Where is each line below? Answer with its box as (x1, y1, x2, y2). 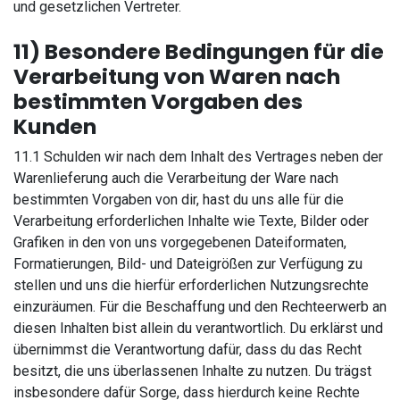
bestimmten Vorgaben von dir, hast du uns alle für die (13, 191, 344, 208)
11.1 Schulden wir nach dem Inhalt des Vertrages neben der (13, 148, 383, 165)
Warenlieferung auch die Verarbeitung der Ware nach (13, 170, 338, 187)
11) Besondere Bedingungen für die (13, 37, 384, 66)
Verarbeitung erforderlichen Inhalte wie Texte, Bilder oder (13, 212, 369, 229)
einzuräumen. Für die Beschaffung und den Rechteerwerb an (13, 298, 387, 315)
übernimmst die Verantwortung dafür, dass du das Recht (13, 341, 362, 358)
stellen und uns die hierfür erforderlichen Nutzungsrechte (13, 277, 369, 294)
